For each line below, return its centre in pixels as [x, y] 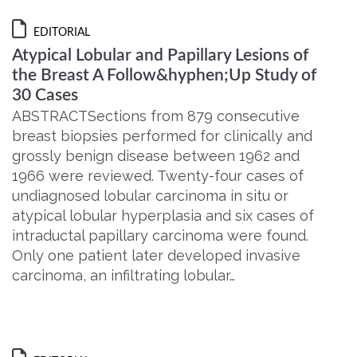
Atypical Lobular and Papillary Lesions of [160, 55]
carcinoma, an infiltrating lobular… [124, 275]
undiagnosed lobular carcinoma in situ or [150, 196]
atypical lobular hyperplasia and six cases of [163, 216]
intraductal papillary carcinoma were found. [160, 235]
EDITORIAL [60, 33]
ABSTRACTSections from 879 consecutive [156, 116]
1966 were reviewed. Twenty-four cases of [158, 176]
